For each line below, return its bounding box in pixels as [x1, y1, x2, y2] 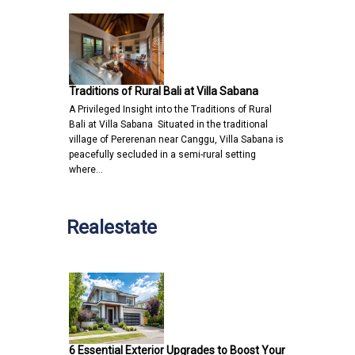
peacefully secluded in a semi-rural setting [69, 148, 256, 160]
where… [69, 163, 103, 175]
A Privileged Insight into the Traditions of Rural [69, 103, 272, 115]
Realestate [67, 216, 157, 239]
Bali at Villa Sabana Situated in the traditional [69, 118, 268, 130]
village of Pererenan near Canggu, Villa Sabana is [69, 133, 284, 145]
